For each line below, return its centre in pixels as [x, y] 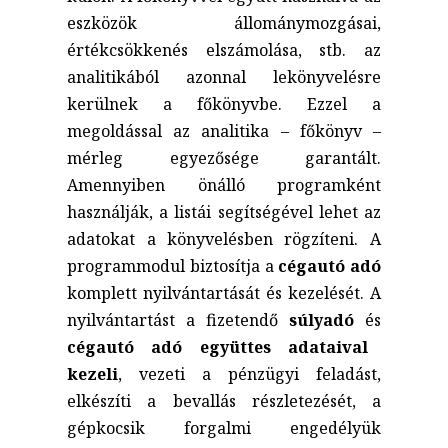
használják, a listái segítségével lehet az [224, 211]
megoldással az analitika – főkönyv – [224, 130]
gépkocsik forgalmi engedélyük [224, 427]
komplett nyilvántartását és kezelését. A [224, 292]
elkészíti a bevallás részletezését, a [224, 400]
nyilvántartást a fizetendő [178, 319]
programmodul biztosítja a [173, 265]
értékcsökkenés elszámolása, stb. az [224, 49]
